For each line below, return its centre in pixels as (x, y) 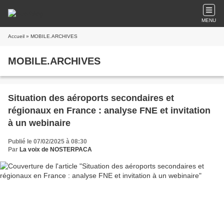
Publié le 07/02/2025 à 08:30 (47, 141)
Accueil (16, 36)
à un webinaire (39, 123)
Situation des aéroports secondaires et (91, 98)
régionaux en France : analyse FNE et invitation (109, 110)
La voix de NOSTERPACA (56, 149)
